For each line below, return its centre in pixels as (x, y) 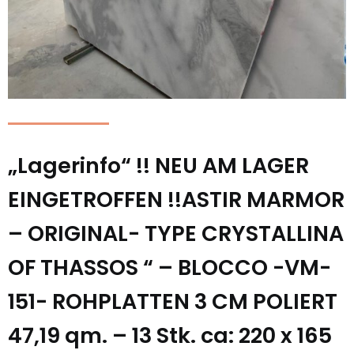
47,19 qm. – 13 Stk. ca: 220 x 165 (170, 335)
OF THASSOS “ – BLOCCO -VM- (169, 267)
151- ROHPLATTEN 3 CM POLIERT (173, 301)
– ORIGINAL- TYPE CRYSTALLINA (176, 233)
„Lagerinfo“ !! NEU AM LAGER (158, 166)
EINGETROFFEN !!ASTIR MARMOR (176, 200)
